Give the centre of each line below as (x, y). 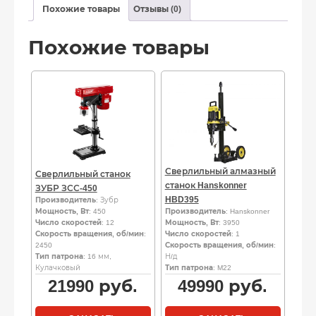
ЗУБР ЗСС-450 (66, 188)
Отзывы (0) (157, 9)
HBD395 (182, 199)
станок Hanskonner (206, 185)
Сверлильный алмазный (220, 171)
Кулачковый (57, 267)
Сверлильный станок (83, 174)
